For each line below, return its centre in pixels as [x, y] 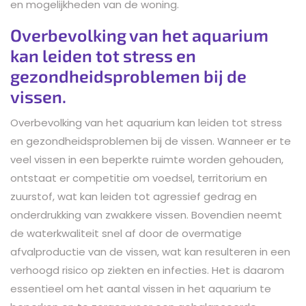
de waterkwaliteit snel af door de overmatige [126, 233]
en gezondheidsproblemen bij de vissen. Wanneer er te [151, 141]
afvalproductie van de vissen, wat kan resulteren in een [150, 251]
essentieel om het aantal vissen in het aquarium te [141, 288]
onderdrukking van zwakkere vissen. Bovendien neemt [146, 214]
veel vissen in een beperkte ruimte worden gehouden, [147, 159]
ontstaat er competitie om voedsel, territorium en [139, 178]
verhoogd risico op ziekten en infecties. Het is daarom [147, 270]
